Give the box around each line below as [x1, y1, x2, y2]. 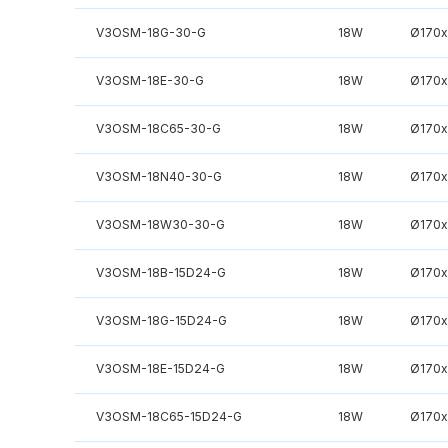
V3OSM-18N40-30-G [95, 169, 222, 185]
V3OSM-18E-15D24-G [95, 361, 225, 377]
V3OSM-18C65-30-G [95, 121, 221, 137]
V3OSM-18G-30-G [95, 24, 206, 40]
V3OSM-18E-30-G [95, 73, 204, 89]
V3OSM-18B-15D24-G [95, 265, 226, 281]
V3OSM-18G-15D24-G [95, 313, 227, 329]
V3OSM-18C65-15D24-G [95, 409, 242, 425]
